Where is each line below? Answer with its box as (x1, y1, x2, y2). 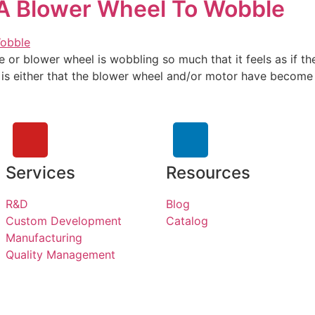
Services (6, 162, 75, 183)
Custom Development (6, 214, 122, 228)
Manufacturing (6, 231, 82, 245)
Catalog (166, 214, 208, 228)
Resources (166, 162, 250, 183)
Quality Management (6, 247, 115, 262)
